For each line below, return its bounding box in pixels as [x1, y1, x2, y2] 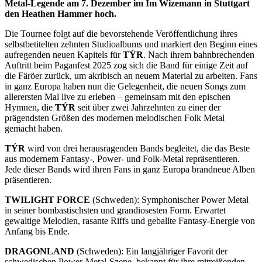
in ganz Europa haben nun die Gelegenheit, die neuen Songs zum [5, 81, 246, 92]
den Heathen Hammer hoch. [5, 9, 116, 19]
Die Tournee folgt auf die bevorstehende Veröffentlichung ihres [5, 29, 237, 39]
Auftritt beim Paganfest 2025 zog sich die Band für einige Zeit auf [5, 60, 248, 71]
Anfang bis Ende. [5, 226, 70, 237]
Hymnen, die [5, 102, 55, 113]
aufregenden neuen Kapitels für [5, 50, 123, 60]
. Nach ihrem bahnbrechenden [143, 50, 254, 60]
